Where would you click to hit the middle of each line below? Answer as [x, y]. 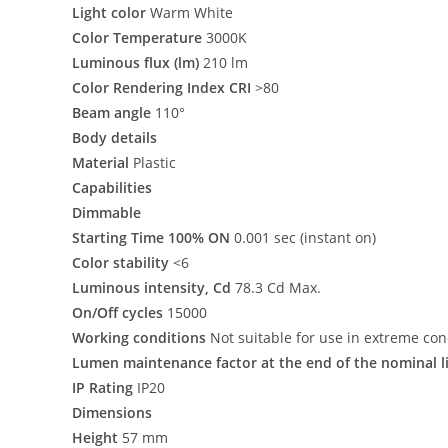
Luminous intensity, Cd [153, 287]
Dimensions [112, 412]
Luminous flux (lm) [137, 62]
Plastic [154, 162]
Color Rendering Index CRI [163, 87]
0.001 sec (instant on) [305, 237]
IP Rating [104, 387]
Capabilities [112, 187]
